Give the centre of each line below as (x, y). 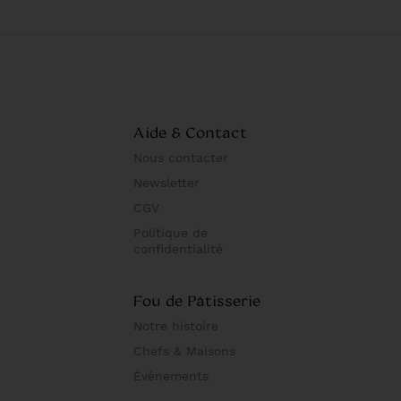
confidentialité (178, 249)
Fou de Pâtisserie (197, 300)
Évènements (171, 376)
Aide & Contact (190, 132)
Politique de (171, 233)
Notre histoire (176, 326)
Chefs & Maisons (184, 351)
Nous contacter (181, 158)
